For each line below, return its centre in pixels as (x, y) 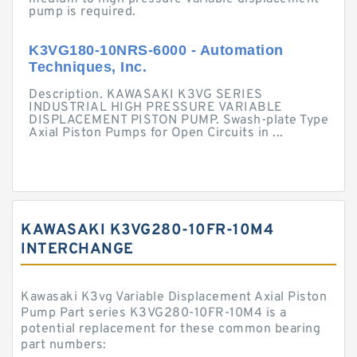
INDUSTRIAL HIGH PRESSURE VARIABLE (156, 108)
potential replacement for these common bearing (171, 329)
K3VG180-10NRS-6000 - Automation (156, 50)
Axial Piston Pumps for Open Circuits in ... (156, 133)
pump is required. (82, 12)
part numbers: (64, 345)
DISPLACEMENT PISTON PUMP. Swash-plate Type (178, 120)
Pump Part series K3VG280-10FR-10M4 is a (154, 313)
